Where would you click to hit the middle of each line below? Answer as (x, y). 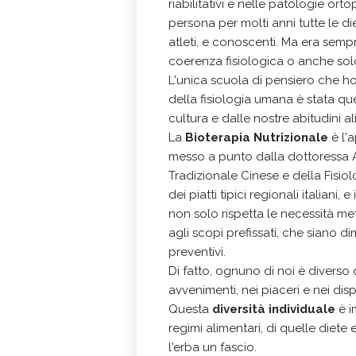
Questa (190, 309)
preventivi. (197, 252)
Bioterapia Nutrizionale (257, 137)
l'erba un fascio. (213, 347)
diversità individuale (275, 309)
